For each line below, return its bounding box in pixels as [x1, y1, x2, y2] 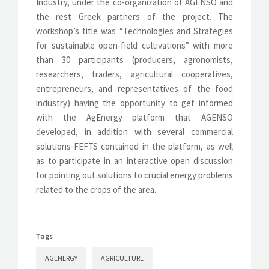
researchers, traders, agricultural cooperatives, [36, 68, 233, 80]
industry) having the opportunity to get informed [36, 97, 233, 109]
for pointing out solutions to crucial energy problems [36, 169, 233, 181]
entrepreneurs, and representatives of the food [36, 83, 233, 95]
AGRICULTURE [101, 253, 144, 263]
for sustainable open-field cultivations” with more [36, 40, 233, 52]
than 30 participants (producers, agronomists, [36, 54, 233, 66]
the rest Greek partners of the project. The [36, 11, 233, 23]
